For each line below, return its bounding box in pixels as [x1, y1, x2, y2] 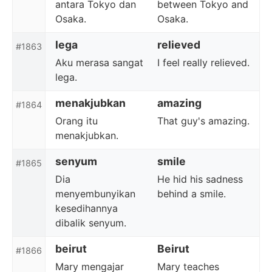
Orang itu [55, 115, 98, 127]
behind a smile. [157, 188, 226, 200]
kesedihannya [55, 202, 118, 214]
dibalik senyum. [55, 217, 126, 229]
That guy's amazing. [157, 115, 250, 127]
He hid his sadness [157, 173, 243, 185]
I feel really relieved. [157, 56, 250, 69]
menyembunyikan [55, 188, 135, 200]
